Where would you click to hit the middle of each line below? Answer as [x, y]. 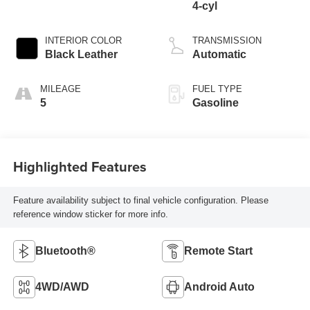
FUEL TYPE [217, 89]
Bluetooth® [65, 251]
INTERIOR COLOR [83, 41]
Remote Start [218, 251]
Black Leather [81, 55]
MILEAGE [60, 89]
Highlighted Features [80, 166]
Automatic [219, 55]
